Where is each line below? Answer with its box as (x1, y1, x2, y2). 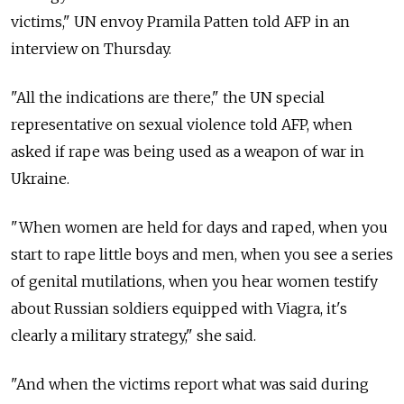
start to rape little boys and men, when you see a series (11, 244, 393, 263)
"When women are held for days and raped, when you (11, 217, 388, 236)
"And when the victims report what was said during (11, 374, 369, 393)
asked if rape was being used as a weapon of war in (11, 142, 364, 161)
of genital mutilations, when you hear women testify (11, 271, 378, 290)
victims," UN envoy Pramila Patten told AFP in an (11, 12, 350, 31)
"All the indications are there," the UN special (11, 87, 325, 106)
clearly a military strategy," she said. (11, 326, 256, 344)
